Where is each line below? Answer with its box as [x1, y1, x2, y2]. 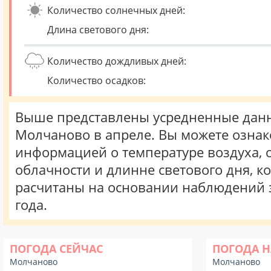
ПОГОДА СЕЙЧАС [10, 241, 103, 256]
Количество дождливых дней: [47, 54, 186, 68]
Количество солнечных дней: [47, 4, 185, 17]
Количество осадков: [47, 74, 146, 87]
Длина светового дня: [47, 23, 149, 36]
